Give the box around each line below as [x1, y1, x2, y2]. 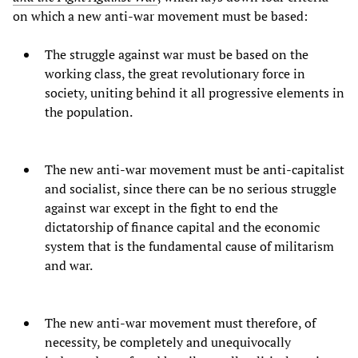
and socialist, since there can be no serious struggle [45, 180, 336, 198]
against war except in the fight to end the [45, 199, 278, 217]
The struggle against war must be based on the [45, 46, 308, 64]
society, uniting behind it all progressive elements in [45, 84, 344, 102]
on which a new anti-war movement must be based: [13, 7, 308, 26]
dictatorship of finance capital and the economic [45, 218, 320, 237]
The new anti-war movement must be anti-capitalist [45, 161, 344, 179]
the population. [45, 103, 133, 121]
